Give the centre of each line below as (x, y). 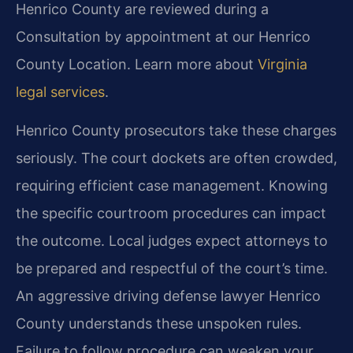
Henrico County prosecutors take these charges (176, 131)
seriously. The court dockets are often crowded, (176, 158)
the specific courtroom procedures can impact (171, 214)
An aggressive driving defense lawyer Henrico (168, 296)
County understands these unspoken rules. (159, 324)
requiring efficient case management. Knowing (172, 186)
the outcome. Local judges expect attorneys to (172, 241)
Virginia (282, 64)
